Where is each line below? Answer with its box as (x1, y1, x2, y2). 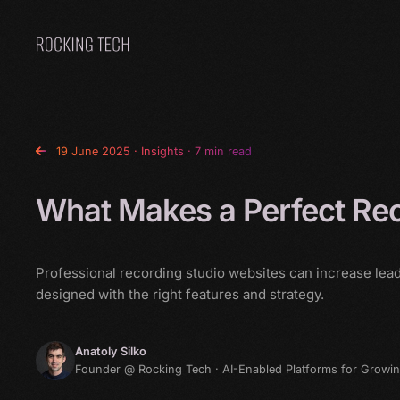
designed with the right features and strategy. (36, 286, 324, 303)
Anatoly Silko (75, 345, 146, 358)
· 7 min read (184, 145, 252, 158)
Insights (141, 145, 184, 158)
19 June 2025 (56, 145, 134, 158)
